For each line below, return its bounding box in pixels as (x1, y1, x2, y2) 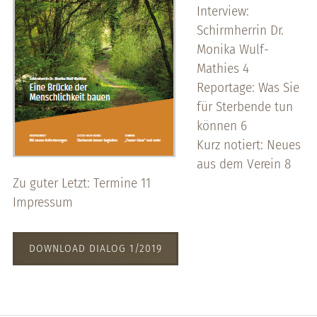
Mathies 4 (196, 60, 249, 77)
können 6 (196, 117, 247, 134)
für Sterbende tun (196, 98, 293, 115)
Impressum (12, 194, 73, 211)
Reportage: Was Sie (196, 79, 299, 96)
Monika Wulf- (196, 41, 269, 58)
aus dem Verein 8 (196, 156, 291, 173)
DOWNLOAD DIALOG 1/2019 (28, 242, 162, 255)
